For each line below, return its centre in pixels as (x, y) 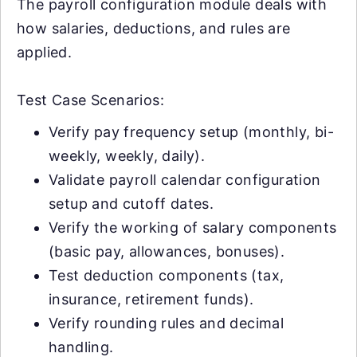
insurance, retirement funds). (151, 299)
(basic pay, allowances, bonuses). (167, 251)
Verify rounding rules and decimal (167, 323)
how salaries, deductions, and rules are (154, 28)
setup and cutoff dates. (131, 203)
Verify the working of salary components (193, 227)
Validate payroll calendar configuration (185, 179)
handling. (81, 347)
